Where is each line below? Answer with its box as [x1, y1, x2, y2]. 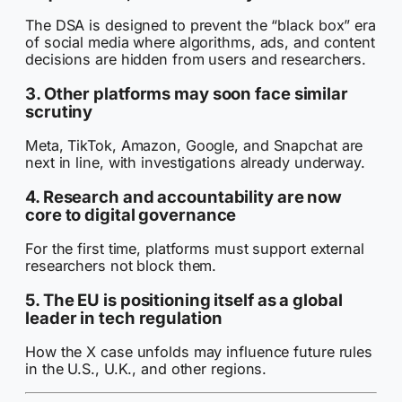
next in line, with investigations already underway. [25, 153, 365, 171]
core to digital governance [25, 205, 237, 225]
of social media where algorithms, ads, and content [25, 32, 375, 51]
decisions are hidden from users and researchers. [25, 49, 367, 68]
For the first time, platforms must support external [25, 239, 364, 258]
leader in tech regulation [25, 308, 223, 328]
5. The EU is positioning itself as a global [25, 290, 343, 310]
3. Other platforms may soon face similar [25, 83, 348, 104]
